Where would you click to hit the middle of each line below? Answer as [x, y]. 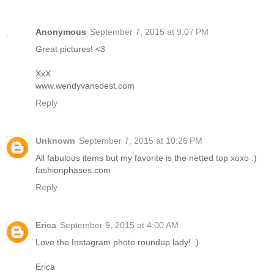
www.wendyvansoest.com [85, 85]
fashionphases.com [73, 170]
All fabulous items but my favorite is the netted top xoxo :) [146, 157]
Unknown [55, 140]
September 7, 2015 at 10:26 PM [141, 140]
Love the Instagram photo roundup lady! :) [117, 242]
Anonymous [61, 31]
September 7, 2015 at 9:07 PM [149, 31]
